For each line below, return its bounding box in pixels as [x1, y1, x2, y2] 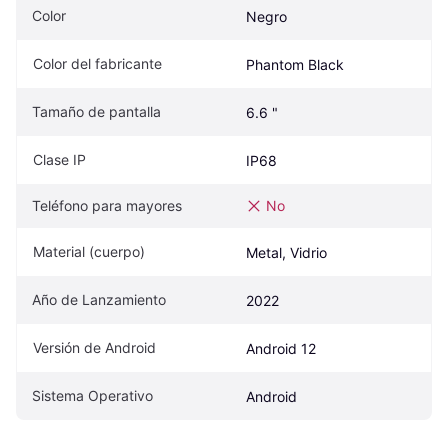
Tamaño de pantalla [32, 102, 161, 120]
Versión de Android [33, 338, 156, 356]
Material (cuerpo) [33, 242, 145, 260]
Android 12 [246, 339, 316, 357]
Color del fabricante [33, 54, 162, 72]
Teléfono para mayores [32, 196, 182, 214]
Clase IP [33, 150, 86, 168]
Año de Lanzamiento [32, 290, 166, 308]
